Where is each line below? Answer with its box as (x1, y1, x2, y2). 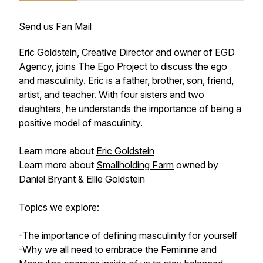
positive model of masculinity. (19, 117, 143, 129)
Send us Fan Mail (19, 21, 92, 32)
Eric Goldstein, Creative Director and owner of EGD (19, 46, 235, 58)
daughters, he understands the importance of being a (19, 103, 241, 114)
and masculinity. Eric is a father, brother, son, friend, (19, 75, 234, 86)
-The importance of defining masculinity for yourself (19, 230, 238, 241)
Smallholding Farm (96, 159, 174, 171)
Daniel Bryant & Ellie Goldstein (19, 173, 145, 185)
